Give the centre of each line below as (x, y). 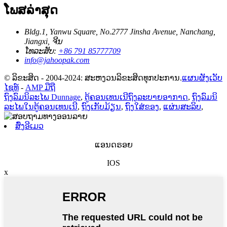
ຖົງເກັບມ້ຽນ (101, 106)
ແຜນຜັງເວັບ (202, 78)
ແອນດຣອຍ (113, 144)
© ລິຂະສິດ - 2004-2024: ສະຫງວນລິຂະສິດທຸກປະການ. (93, 78)
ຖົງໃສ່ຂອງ (142, 106)
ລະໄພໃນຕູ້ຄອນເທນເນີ (41, 106)
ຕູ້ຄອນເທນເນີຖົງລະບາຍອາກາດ (136, 97)
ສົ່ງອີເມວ (29, 126)
